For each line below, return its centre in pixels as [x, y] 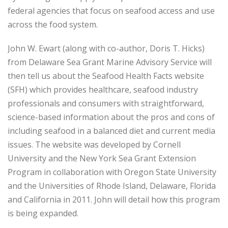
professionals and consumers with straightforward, [106, 103]
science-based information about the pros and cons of [111, 117]
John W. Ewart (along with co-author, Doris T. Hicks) [106, 48]
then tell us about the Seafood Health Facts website [106, 76]
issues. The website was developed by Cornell [94, 145]
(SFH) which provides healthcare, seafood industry [103, 90]
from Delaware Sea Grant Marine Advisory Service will [110, 62]
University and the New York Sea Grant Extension [102, 158]
